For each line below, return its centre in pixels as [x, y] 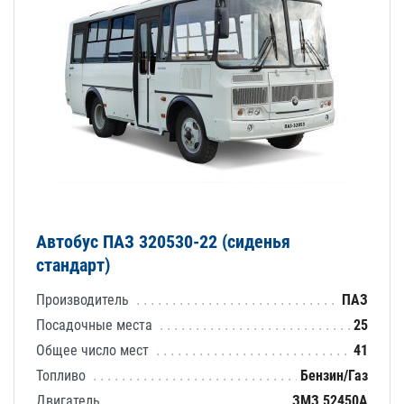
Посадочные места [96, 325]
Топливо [63, 375]
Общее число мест [94, 350]
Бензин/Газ [334, 375]
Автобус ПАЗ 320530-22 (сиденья [163, 241]
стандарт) [73, 265]
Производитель [84, 299]
